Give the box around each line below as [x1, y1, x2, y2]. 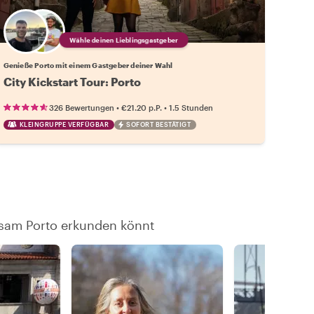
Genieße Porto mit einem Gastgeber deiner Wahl [3, 60, 173, 69]
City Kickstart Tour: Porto [3, 74, 141, 88]
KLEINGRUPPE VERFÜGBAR [19, 120, 109, 128]
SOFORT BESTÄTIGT [126, 120, 191, 128]
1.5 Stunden [168, 102, 213, 112]
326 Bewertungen [48, 102, 114, 112]
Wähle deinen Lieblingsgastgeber [64, 35, 182, 44]
